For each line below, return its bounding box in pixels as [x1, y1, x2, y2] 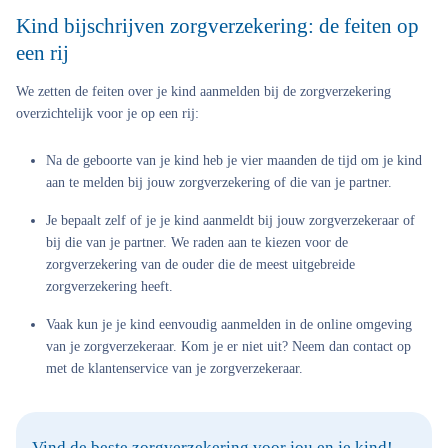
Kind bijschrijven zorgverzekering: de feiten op [16, 14, 419, 38]
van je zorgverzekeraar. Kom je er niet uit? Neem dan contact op [46, 339, 411, 354]
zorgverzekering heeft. [46, 279, 173, 294]
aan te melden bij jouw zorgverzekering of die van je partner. [46, 175, 392, 190]
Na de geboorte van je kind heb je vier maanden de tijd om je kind [46, 153, 422, 168]
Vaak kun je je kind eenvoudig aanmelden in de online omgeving [46, 317, 412, 332]
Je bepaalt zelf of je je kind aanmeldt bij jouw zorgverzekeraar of [46, 213, 415, 228]
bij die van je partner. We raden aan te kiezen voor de [46, 235, 348, 250]
